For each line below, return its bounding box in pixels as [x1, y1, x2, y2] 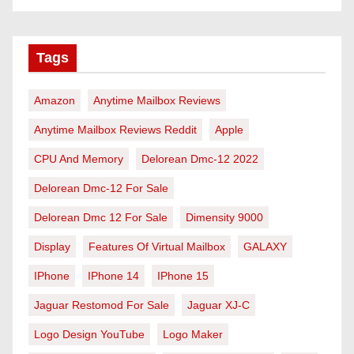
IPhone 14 [88, 269, 139, 283]
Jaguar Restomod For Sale [34, 299, 169, 312]
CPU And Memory [34, 153, 123, 166]
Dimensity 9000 [186, 211, 263, 224]
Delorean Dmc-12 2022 [141, 153, 258, 166]
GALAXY [243, 240, 287, 254]
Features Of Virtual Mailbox [88, 240, 225, 254]
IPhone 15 [157, 269, 209, 283]
